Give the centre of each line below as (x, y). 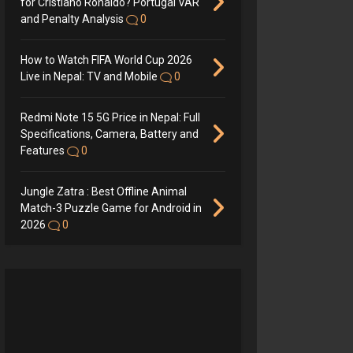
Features (42, 151)
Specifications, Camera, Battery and (109, 134)
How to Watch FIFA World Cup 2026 (106, 60)
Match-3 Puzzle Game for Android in (111, 208)
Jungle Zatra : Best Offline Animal (103, 192)
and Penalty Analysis (72, 19)
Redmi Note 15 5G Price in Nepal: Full (110, 118)
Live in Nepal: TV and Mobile (90, 77)
